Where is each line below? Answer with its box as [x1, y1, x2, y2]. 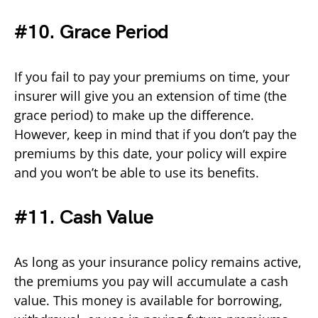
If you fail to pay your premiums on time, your [14, 67, 290, 85]
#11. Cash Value [14, 205, 154, 229]
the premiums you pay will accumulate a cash [14, 272, 288, 290]
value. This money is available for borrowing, [14, 291, 283, 309]
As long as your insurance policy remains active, [14, 253, 302, 270]
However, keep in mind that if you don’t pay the [14, 125, 297, 143]
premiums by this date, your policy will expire [14, 144, 287, 162]
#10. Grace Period [14, 20, 169, 44]
